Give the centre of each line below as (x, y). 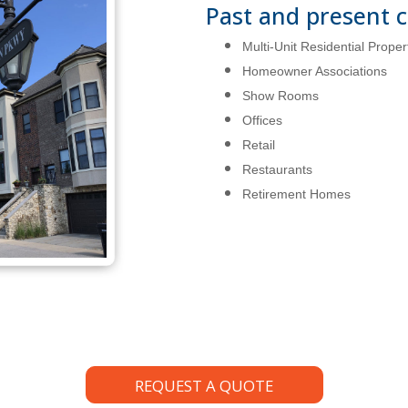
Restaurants (277, 169)
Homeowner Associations (315, 71)
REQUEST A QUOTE (204, 385)
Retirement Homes (296, 194)
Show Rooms (280, 95)
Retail (259, 144)
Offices (262, 120)
